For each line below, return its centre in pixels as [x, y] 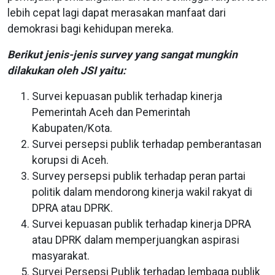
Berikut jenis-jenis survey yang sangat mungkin [122, 55]
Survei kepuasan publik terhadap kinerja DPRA [141, 224]
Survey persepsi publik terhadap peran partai [139, 176]
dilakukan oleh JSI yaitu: [68, 71]
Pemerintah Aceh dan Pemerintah [111, 113]
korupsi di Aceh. [72, 161]
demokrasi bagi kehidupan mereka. [92, 29]
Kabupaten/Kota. [73, 129]
